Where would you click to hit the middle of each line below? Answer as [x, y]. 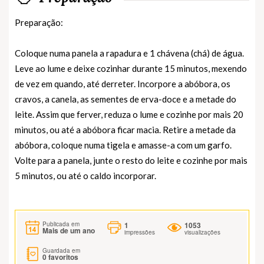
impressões [140, 232]
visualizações [202, 232]
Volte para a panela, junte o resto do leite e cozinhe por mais [131, 160]
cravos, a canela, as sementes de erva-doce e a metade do [126, 99]
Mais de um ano [69, 231]
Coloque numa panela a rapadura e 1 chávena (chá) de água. [129, 53]
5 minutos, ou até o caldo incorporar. [85, 175]
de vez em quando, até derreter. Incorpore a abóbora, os [123, 83]
